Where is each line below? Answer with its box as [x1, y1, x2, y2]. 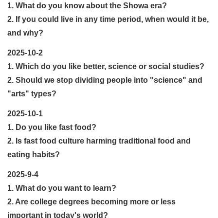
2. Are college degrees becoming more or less [7, 197, 176, 206]
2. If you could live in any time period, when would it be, [7, 15, 209, 23]
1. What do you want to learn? [7, 183, 116, 192]
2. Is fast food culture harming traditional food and [7, 136, 191, 145]
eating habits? [7, 150, 60, 159]
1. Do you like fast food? [7, 123, 96, 131]
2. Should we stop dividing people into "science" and [7, 75, 202, 84]
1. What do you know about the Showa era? [7, 1, 167, 10]
